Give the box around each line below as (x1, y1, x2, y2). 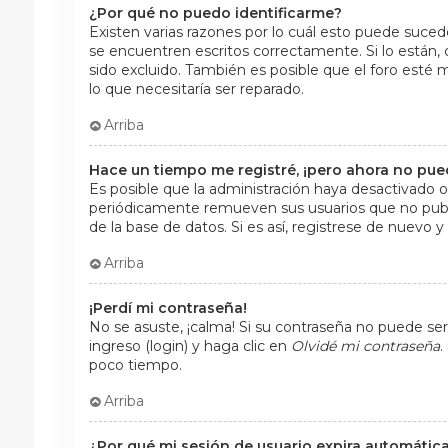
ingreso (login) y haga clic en (88, 336, 291, 355)
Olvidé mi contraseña (290, 336, 440, 355)
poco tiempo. (88, 355, 182, 374)
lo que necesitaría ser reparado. (88, 79, 304, 98)
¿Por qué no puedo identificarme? (88, 3, 342, 22)
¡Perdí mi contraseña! (88, 298, 247, 317)
